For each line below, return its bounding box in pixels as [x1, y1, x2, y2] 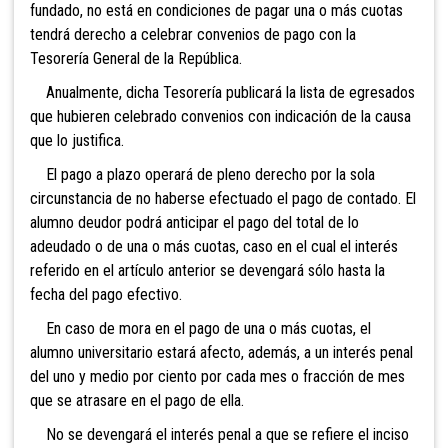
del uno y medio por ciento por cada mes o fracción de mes [30, 367, 405, 387]
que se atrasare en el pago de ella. [30, 391, 244, 411]
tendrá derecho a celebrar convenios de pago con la [30, 25, 356, 45]
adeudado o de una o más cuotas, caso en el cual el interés [30, 237, 398, 257]
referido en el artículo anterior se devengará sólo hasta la [30, 261, 385, 281]
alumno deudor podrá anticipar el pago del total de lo [30, 213, 359, 233]
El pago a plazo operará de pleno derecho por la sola [30, 165, 375, 185]
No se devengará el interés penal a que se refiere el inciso [30, 425, 409, 445]
